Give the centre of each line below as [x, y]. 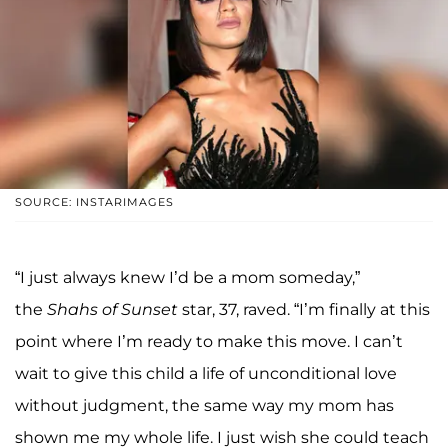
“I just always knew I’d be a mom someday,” [187, 277]
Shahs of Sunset [114, 309]
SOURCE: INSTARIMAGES [94, 201]
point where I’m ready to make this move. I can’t [209, 341]
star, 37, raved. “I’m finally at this [306, 309]
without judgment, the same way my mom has [204, 405]
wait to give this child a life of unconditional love [206, 373]
